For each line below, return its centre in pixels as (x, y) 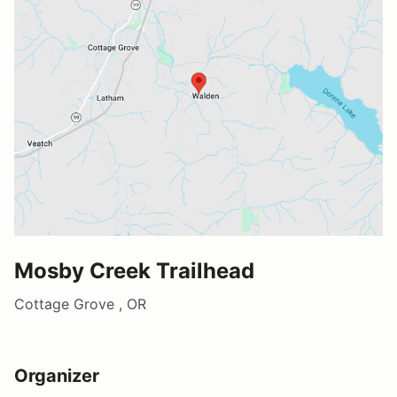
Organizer (57, 375)
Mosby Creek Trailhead (134, 270)
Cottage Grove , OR (80, 304)
